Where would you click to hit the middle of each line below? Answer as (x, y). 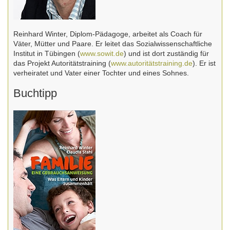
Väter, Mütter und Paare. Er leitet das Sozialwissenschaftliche (113, 44)
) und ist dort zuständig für (166, 54)
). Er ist (204, 63)
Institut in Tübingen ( (47, 54)
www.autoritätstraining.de (152, 63)
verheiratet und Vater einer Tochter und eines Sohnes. (101, 73)
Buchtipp (35, 93)
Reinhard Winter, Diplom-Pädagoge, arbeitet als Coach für (108, 34)
